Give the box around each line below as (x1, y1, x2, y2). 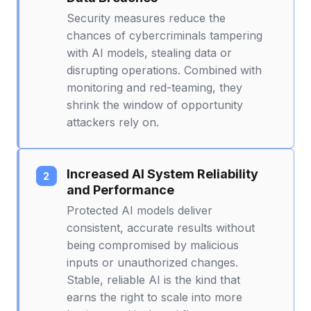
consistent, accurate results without (67, 220, 255, 235)
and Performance (67, 182, 174, 197)
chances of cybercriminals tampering (67, 28, 262, 42)
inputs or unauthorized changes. (67, 255, 238, 269)
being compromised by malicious (67, 237, 239, 252)
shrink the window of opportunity (67, 97, 243, 112)
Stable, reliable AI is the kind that (67, 272, 240, 287)
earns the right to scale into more (67, 289, 242, 304)
